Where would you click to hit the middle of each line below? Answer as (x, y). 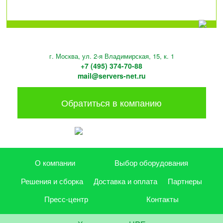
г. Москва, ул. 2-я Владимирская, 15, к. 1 (111, 56)
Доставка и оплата (125, 181)
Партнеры (185, 181)
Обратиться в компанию (111, 102)
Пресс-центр (66, 199)
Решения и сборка (52, 181)
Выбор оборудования (151, 163)
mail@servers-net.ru (111, 76)
